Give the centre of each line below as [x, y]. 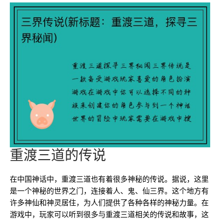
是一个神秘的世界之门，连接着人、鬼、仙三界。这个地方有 [109, 191]
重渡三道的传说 [58, 155]
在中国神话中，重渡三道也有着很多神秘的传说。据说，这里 [109, 179]
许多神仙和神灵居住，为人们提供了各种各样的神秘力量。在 [109, 203]
